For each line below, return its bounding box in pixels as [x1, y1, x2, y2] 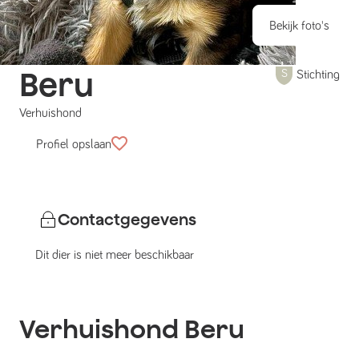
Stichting [296, 68, 340, 81]
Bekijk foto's [269, 19, 329, 32]
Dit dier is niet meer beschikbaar [35, 248, 194, 262]
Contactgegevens [58, 210, 196, 229]
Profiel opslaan [36, 138, 111, 151]
